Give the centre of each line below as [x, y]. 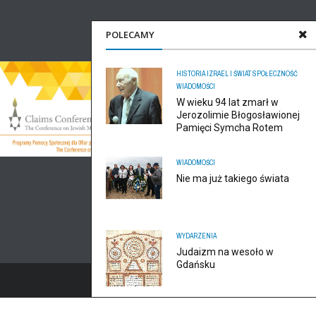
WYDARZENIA [196, 236]
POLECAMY [130, 35]
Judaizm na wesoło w [225, 252]
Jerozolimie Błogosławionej [238, 115]
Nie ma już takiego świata [233, 178]
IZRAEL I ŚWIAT [229, 74]
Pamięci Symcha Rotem [230, 128]
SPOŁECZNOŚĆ [275, 74]
